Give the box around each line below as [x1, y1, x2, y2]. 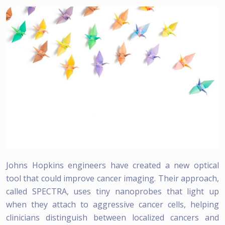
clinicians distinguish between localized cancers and [6, 211, 219, 223]
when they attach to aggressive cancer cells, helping [6, 198, 219, 210]
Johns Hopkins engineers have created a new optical [6, 159, 219, 171]
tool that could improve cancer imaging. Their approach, [6, 172, 219, 184]
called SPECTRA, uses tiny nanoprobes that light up [6, 185, 219, 197]
